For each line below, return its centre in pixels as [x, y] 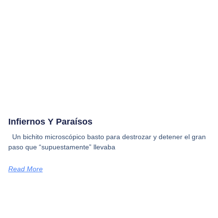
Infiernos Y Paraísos [50, 122]
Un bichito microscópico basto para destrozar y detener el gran [107, 137]
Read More [25, 169]
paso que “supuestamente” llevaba [62, 147]
